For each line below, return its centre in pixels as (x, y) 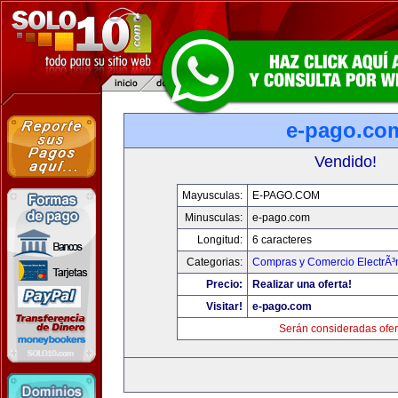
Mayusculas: (212, 195)
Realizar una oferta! (302, 284)
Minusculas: (214, 218)
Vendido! (346, 162)
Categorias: (215, 262)
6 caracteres (282, 240)
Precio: (224, 284)
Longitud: (220, 240)
